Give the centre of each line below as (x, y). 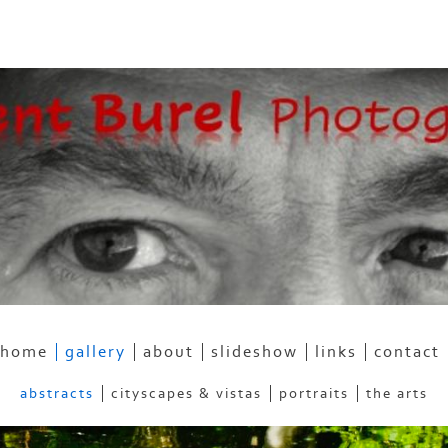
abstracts (57, 394)
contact (407, 352)
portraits (314, 394)
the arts (397, 394)
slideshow (254, 352)
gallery (95, 352)
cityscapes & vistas (186, 394)
